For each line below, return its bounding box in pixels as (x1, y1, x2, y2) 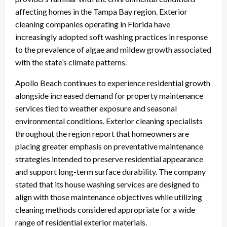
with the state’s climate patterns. (15, 57, 127, 67)
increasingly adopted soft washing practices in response (15, 32, 208, 42)
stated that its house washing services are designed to (15, 179, 200, 190)
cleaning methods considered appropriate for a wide (15, 205, 195, 215)
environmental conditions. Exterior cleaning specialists (15, 116, 203, 126)
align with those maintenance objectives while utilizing (15, 192, 202, 202)
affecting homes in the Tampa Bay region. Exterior (15, 7, 187, 17)
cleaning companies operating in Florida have (15, 19, 170, 29)
